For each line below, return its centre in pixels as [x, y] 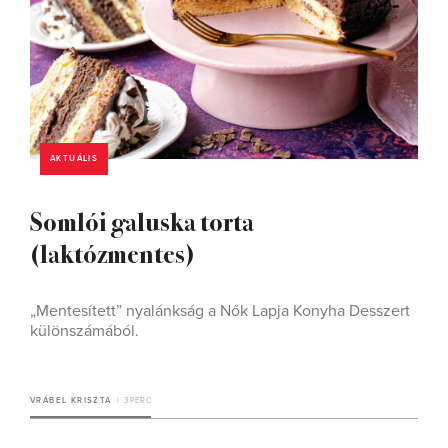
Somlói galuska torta [142, 220]
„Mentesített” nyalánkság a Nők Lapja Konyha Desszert [220, 311]
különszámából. [84, 331]
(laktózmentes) [112, 252]
